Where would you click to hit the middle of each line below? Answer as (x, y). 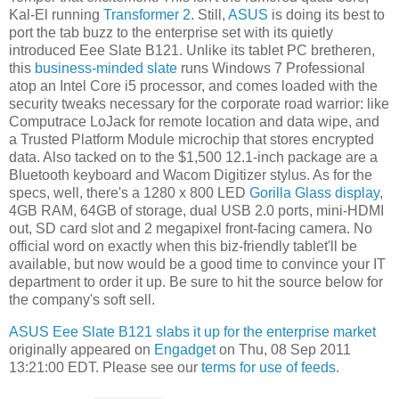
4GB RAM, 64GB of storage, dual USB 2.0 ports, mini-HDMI (196, 210)
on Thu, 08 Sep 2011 (283, 349)
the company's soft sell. (82, 299)
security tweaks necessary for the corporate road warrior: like (199, 103)
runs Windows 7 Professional (271, 68)
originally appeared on (81, 349)
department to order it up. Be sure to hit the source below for (196, 281)
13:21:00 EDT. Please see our (105, 367)
